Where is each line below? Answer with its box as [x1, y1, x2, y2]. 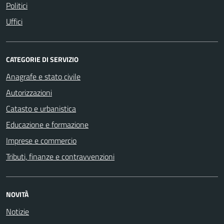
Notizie [6, 205, 29, 217]
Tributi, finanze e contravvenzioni [6, 150, 114, 162]
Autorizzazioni [6, 86, 52, 98]
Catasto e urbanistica [6, 102, 76, 114]
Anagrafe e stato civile [6, 70, 80, 82]
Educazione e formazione [6, 118, 88, 130]
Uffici [6, 15, 22, 27]
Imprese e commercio [6, 134, 76, 146]
